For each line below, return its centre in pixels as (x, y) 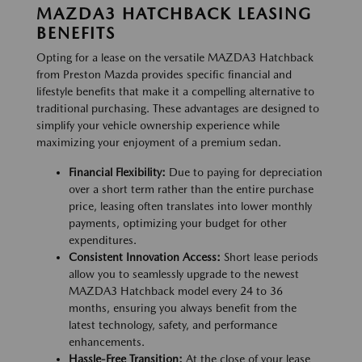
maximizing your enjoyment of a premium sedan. (159, 143)
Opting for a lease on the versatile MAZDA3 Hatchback (175, 58)
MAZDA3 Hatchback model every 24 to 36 (176, 291)
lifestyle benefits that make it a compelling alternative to (175, 92)
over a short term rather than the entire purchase (191, 189)
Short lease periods (269, 257)
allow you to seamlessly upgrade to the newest (184, 274)
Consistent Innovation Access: (145, 257)
